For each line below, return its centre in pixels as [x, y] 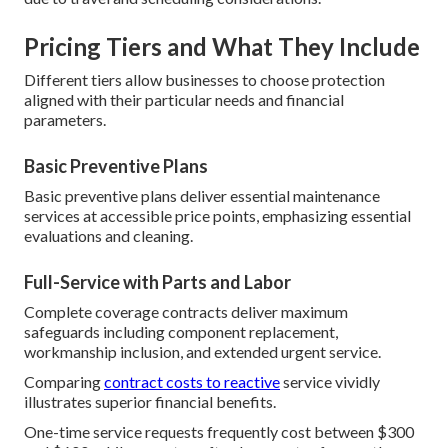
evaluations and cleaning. [108, 236]
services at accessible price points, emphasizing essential [217, 216]
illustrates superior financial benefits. [150, 402]
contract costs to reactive [192, 382]
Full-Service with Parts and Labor [157, 282]
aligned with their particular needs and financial [184, 100]
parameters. [65, 120]
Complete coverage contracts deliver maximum [186, 312]
